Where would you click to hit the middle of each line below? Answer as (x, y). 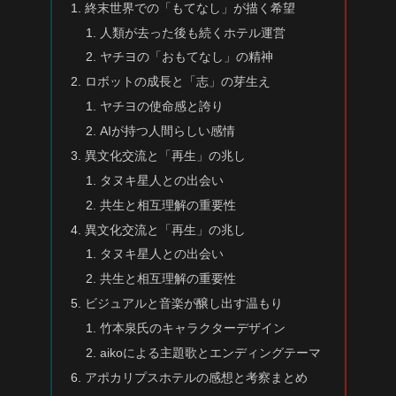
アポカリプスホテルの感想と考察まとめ (196, 377)
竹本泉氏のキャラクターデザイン (193, 328)
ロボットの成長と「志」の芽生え (177, 82)
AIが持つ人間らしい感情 (168, 131)
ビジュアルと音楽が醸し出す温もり (183, 304)
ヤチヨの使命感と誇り (162, 107)
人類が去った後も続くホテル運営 (193, 32)
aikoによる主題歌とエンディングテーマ (211, 352)
